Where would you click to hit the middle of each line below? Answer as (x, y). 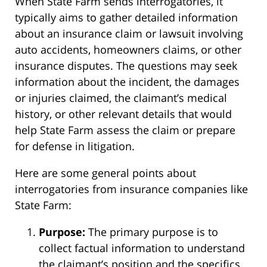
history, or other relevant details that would (123, 114)
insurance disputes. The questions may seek (126, 65)
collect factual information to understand (142, 248)
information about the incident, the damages (127, 81)
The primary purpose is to (152, 232)
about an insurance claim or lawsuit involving (129, 33)
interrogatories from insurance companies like (131, 189)
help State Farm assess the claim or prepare (125, 130)
